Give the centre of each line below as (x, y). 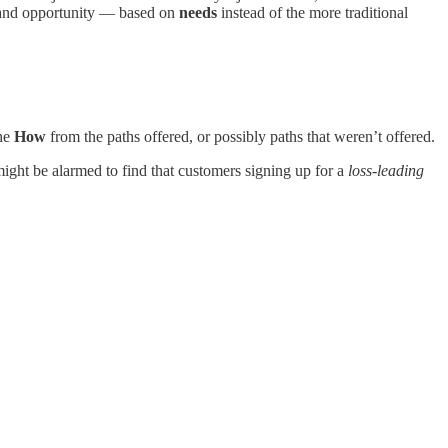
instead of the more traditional (314, 13)
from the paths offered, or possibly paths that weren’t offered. (242, 136)
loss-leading (386, 170)
